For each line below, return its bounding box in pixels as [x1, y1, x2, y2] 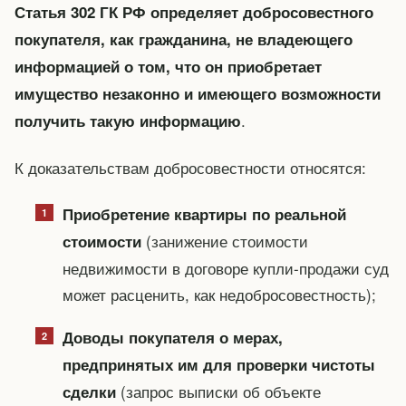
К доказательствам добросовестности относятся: [14, 155, 366, 179]
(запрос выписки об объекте [115, 379, 321, 402]
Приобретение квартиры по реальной [62, 203, 346, 226]
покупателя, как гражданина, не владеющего [14, 27, 353, 50]
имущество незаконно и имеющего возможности [14, 82, 381, 104]
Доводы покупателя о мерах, [62, 325, 283, 348]
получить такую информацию [14, 109, 241, 131]
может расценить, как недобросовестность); [62, 283, 376, 306]
